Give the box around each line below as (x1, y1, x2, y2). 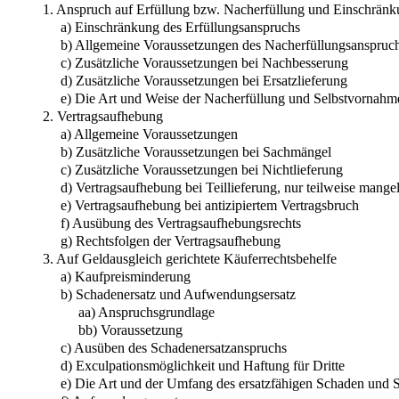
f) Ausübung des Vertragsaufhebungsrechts (61, 215, 301, 231)
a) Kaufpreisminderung (61, 268, 191, 284)
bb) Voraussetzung (78, 322, 183, 338)
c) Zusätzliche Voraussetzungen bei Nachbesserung (61, 54, 348, 70)
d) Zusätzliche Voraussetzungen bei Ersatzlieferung (61, 72, 347, 88)
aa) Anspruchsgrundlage (78, 304, 215, 320)
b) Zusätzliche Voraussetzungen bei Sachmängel (61, 143, 331, 159)
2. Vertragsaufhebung (43, 108, 163, 124)
